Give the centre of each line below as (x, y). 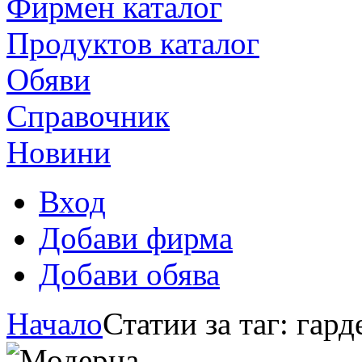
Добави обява (129, 274)
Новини (59, 152)
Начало (55, 323)
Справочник (88, 116)
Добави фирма (136, 238)
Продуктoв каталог (133, 43)
